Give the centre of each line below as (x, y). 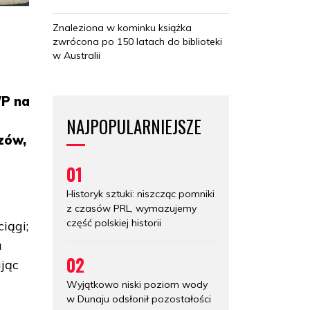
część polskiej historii (114, 222)
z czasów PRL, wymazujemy (131, 208)
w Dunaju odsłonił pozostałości (139, 299)
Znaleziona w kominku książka (122, 27)
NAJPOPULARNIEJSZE (134, 126)
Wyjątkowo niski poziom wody (137, 284)
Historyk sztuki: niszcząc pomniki (140, 193)
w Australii (76, 55)
